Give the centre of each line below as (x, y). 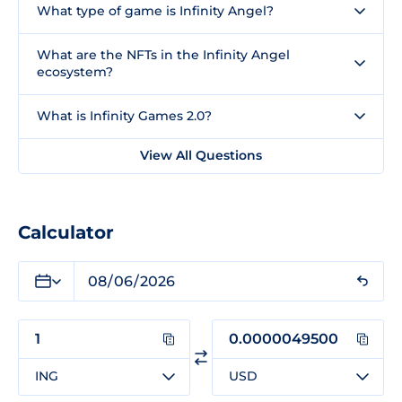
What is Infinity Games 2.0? (124, 115)
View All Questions (201, 155)
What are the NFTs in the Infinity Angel (163, 54)
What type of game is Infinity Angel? (155, 10)
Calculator (66, 232)
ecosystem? (75, 71)
